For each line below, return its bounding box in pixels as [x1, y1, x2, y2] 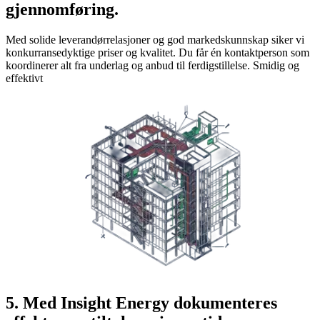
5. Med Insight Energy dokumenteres [6, 294, 277, 313]
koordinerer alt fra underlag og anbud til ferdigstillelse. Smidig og [6, 59, 299, 72]
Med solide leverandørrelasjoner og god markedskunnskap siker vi [6, 34, 304, 46]
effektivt [6, 72, 43, 85]
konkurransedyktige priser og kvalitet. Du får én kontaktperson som [6, 46, 309, 59]
